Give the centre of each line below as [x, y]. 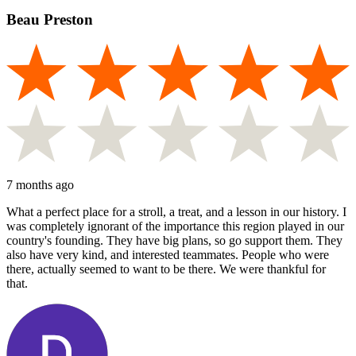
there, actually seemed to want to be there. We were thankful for [166, 269]
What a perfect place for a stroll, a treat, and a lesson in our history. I [176, 211]
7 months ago [40, 184]
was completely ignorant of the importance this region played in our [175, 226]
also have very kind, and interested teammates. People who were [168, 254]
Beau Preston [50, 20]
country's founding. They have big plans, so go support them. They [174, 240]
